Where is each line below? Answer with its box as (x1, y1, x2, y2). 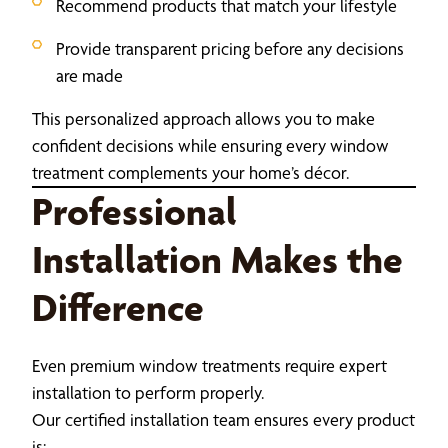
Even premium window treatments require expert (32, 354, 387, 376)
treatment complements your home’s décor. (32, 161, 349, 183)
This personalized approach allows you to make (32, 107, 375, 129)
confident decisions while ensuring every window (32, 134, 389, 156)
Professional (32, 187, 237, 235)
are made (56, 64, 123, 86)
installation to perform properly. (32, 381, 264, 403)
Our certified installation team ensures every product (32, 408, 415, 430)
